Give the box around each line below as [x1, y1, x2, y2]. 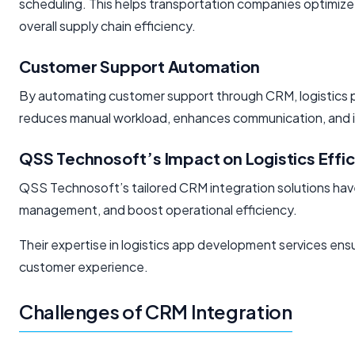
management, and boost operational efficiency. [19, 201, 297, 219]
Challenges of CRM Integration [19, 300, 292, 324]
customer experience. [19, 258, 148, 276]
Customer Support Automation [19, 56, 260, 77]
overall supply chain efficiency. [19, 17, 196, 35]
